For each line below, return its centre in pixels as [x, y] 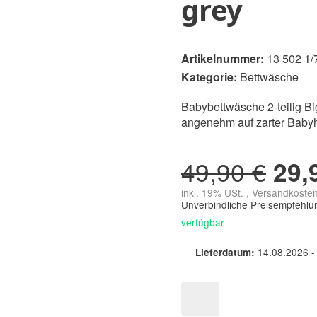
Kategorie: [211, 76]
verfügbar [203, 222]
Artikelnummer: [223, 58]
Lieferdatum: [225, 252]
